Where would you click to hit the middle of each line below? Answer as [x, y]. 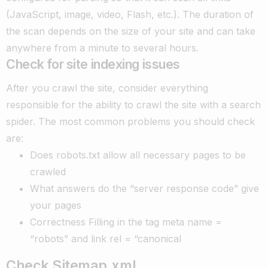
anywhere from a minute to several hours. [102, 48]
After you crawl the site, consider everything [107, 88]
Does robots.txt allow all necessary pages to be [138, 155]
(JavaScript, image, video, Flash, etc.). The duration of [130, 14]
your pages [56, 205]
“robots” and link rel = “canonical [106, 238]
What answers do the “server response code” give [144, 188]
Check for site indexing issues [93, 64]
